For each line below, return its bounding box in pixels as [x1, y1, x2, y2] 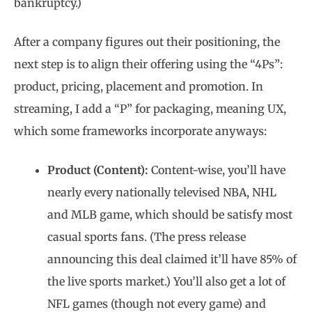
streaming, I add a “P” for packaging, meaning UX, [14, 102, 286, 116]
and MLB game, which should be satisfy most [47, 208, 292, 221]
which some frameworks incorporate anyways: [14, 124, 267, 138]
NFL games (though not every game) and [47, 297, 266, 311]
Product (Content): [47, 163, 151, 177]
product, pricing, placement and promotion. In [14, 79, 263, 93]
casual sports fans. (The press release [47, 230, 246, 244]
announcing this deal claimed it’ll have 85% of [47, 252, 297, 266]
